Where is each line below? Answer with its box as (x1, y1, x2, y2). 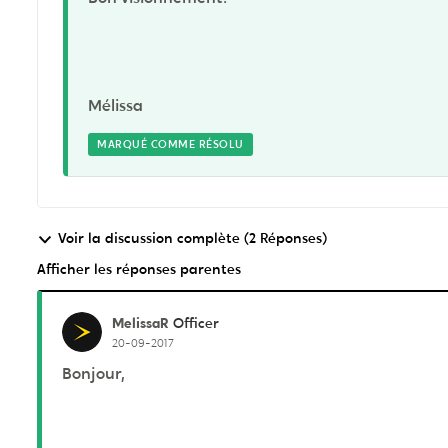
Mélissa (88, 95, 143, 116)
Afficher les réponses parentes (37, 260, 241, 278)
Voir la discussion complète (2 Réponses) (58, 229, 327, 247)
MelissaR (112, 313, 168, 332)
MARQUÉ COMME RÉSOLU (97, 137, 244, 151)
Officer (173, 314, 219, 332)
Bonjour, (62, 363, 125, 384)
